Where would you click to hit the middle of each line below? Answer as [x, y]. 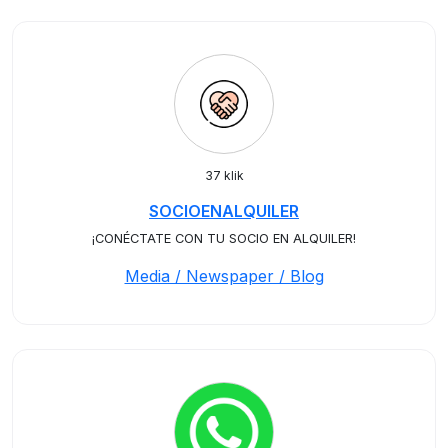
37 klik [224, 175]
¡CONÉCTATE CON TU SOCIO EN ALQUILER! [224, 238]
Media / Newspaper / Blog [224, 276]
